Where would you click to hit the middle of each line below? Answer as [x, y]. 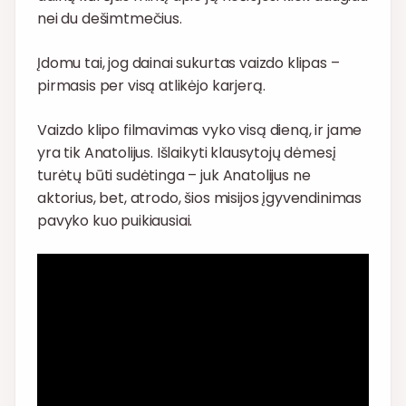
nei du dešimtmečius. [110, 19]
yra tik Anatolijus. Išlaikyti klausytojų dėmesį [187, 153]
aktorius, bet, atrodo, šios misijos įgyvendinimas [200, 198]
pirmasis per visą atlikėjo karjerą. [151, 86]
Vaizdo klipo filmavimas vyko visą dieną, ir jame [200, 130]
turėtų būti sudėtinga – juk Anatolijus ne [174, 176]
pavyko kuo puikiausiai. [115, 221]
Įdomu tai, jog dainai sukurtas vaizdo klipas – [188, 63]
